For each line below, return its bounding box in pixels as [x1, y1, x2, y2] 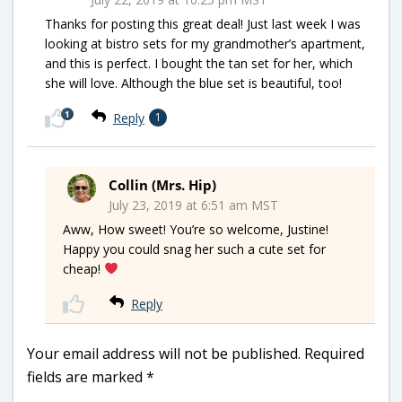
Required [304, 343, 364, 363]
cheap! [63, 259, 104, 277]
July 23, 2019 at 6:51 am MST [109, 196, 278, 214]
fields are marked [27, 366, 146, 387]
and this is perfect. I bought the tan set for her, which [45, 54, 353, 72]
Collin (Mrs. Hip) [109, 175, 216, 194]
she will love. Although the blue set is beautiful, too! [45, 74, 342, 92]
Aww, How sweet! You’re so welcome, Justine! [63, 220, 328, 238]
